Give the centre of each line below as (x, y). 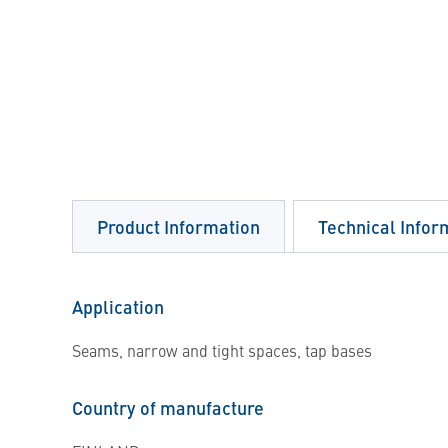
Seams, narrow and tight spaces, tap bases (222, 350)
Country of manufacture (168, 407)
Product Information (178, 226)
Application (118, 306)
